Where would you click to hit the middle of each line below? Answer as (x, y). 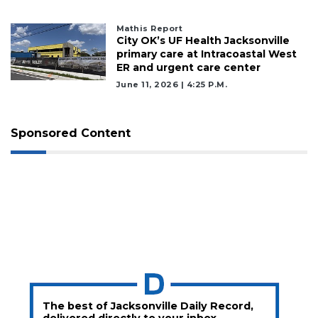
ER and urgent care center (188, 68)
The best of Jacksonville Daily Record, (148, 306)
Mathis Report (149, 29)
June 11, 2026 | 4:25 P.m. (172, 85)
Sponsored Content (71, 133)
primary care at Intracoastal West (206, 54)
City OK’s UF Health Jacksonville (203, 41)
